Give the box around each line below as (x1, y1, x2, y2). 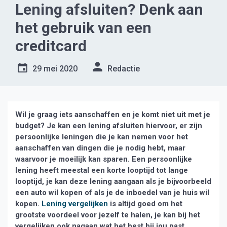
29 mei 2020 (32, 64, 78, 73)
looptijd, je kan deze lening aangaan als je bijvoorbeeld (15, 177, 211, 186)
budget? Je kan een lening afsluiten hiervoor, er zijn (15, 121, 202, 130)
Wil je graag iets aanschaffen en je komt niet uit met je (15, 110, 210, 119)
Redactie (107, 64, 140, 73)
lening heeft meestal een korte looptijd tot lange (15, 166, 188, 175)
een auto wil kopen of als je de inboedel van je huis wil (15, 188, 209, 197)
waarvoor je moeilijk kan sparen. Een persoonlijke (15, 155, 192, 164)
